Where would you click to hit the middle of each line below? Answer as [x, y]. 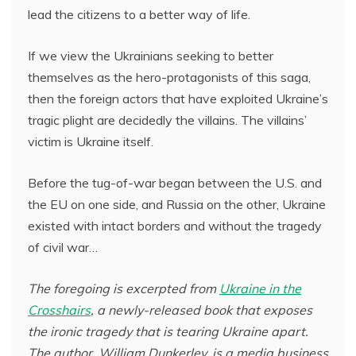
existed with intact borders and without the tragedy [175, 226]
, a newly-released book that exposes [201, 310]
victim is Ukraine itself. [91, 141]
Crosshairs [59, 310]
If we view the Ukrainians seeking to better [151, 56]
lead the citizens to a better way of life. [139, 14]
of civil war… [63, 247]
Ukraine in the [260, 288]
